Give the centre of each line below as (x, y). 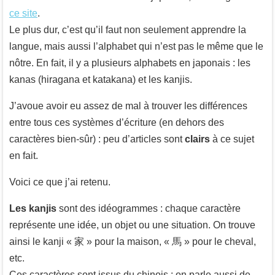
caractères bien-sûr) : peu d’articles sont (97, 139)
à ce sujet (232, 139)
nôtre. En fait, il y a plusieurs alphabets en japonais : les (130, 63)
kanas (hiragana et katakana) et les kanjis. (101, 80)
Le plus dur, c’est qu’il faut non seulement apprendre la (128, 30)
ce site (23, 14)
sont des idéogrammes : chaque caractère (149, 209)
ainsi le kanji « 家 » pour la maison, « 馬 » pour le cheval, (133, 242)
